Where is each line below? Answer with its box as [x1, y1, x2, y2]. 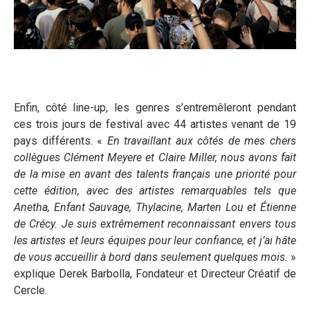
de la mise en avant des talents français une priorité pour [14, 167, 296, 181]
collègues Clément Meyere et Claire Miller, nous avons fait [14, 150, 296, 164]
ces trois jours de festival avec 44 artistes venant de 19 [14, 117, 296, 131]
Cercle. [14, 283, 47, 297]
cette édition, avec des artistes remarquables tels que [14, 183, 296, 197]
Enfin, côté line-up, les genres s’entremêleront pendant [14, 100, 296, 114]
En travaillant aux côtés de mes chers [107, 134, 297, 147]
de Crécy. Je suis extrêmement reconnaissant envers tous [14, 217, 296, 230]
